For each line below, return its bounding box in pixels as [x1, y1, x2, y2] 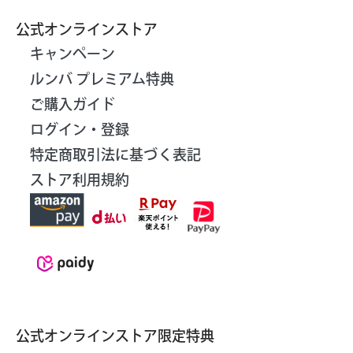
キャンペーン [30, 46, 115, 61]
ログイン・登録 [30, 122, 129, 137]
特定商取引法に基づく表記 [30, 147, 201, 162]
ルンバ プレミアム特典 [30, 72, 174, 87]
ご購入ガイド [30, 97, 115, 112]
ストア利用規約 [30, 173, 129, 188]
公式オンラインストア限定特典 [16, 329, 214, 344]
